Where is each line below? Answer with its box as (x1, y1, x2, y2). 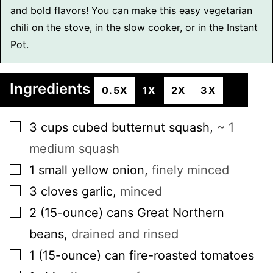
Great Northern (137, 205, 224, 220)
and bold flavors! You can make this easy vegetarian (10, 4, 252, 16)
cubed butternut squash (72, 120, 210, 135)
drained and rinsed (71, 227, 179, 241)
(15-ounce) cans (40, 205, 133, 220)
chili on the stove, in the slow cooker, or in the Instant (10, 21, 258, 34)
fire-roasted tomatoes (129, 248, 254, 263)
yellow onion (71, 163, 144, 177)
